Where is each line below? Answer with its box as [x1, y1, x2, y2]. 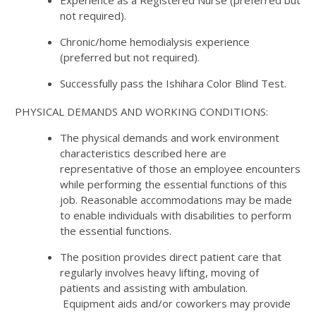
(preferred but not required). [60, 49, 200, 64]
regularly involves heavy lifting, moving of [60, 265, 259, 279]
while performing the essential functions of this [60, 176, 287, 191]
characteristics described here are [60, 145, 226, 160]
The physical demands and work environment [60, 130, 279, 145]
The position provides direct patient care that [60, 249, 281, 264]
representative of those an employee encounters [60, 161, 300, 176]
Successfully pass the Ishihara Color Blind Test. [60, 75, 286, 90]
